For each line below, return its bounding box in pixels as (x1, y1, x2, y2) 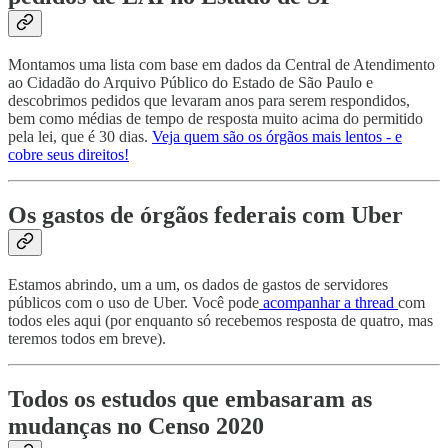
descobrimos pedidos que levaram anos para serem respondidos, (8, 92, 410, 110)
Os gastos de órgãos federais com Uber (8, 202, 403, 229)
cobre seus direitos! (8, 146, 129, 164)
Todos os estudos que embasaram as (8, 386, 372, 413)
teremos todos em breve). (8, 330, 166, 348)
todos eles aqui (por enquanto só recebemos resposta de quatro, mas (8, 312, 433, 330)
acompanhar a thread (259, 294, 398, 312)
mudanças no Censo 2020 (8, 413, 264, 440)
